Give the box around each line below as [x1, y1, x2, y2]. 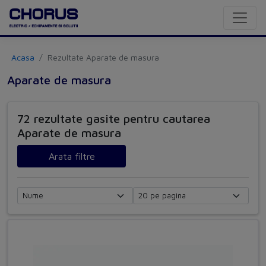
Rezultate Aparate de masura [47, 52, 159, 63]
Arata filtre [48, 151, 95, 162]
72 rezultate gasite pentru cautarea [17, 112, 210, 126]
